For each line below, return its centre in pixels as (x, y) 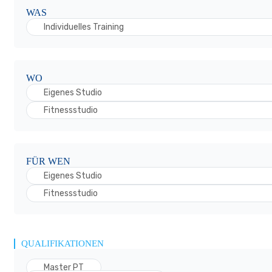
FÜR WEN (48, 161)
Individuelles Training (84, 27)
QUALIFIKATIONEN (63, 243)
